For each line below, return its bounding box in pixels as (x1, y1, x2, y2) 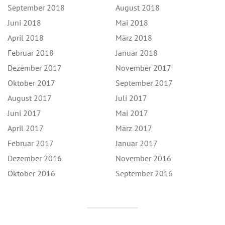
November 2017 (116, 62, 172, 73)
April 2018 (8, 32, 44, 43)
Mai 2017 (116, 107, 149, 118)
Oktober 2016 (8, 168, 56, 178)
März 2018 (116, 32, 153, 43)
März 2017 (116, 123, 153, 133)
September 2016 (116, 168, 173, 178)
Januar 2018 (116, 47, 158, 58)
